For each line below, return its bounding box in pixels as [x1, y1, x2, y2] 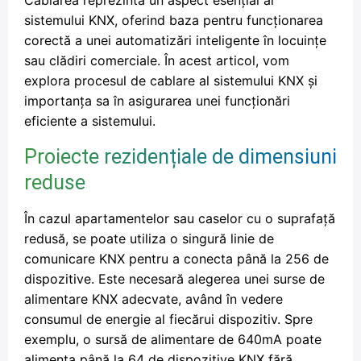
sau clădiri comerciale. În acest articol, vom [24, 52, 289, 68]
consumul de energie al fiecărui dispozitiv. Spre [24, 311, 313, 327]
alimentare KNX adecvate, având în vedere [24, 291, 283, 307]
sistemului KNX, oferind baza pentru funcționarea [24, 12, 323, 28]
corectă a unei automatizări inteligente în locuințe [24, 32, 326, 48]
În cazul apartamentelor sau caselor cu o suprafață [24, 210, 335, 226]
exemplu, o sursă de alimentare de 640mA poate [24, 331, 322, 347]
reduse [24, 171, 85, 194]
